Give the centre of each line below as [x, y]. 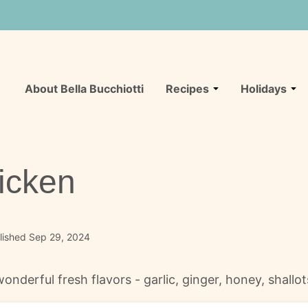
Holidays [264, 89]
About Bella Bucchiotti [84, 89]
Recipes [187, 89]
